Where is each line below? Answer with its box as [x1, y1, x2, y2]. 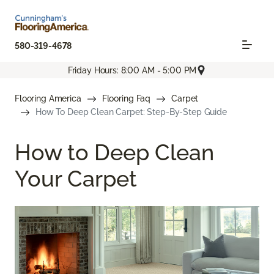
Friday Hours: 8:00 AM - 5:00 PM [67, 65, 197, 75]
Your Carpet [15, 166, 137, 192]
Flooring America [15, 94, 81, 104]
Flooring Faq [102, 94, 151, 104]
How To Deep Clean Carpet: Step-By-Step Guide [35, 107, 227, 117]
